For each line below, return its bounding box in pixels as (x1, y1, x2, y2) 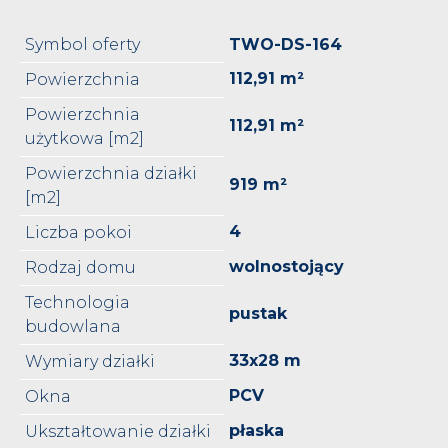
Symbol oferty (25, 34, 140, 54)
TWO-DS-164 (229, 34, 342, 54)
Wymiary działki (25, 351, 155, 371)
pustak (229, 303, 287, 323)
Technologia (25, 292, 130, 312)
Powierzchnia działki (25, 163, 197, 183)
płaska (229, 420, 284, 440)
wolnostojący (229, 256, 344, 276)
